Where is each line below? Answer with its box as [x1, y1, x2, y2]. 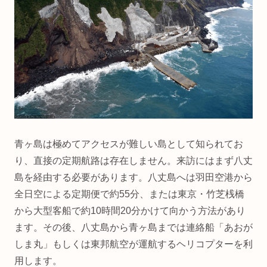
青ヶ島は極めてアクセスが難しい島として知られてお [14, 138, 243, 149]
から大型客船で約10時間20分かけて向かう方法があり [14, 205, 246, 216]
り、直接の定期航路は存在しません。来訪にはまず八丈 [14, 155, 253, 166]
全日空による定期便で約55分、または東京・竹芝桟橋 [14, 188, 244, 199]
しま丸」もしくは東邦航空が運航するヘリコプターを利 [14, 238, 253, 249]
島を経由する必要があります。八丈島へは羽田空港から [14, 172, 253, 182]
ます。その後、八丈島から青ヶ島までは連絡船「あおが [14, 222, 253, 232]
